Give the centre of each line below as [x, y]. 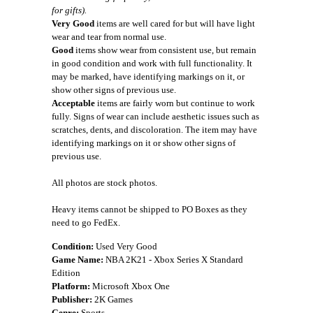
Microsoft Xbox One [131, 286]
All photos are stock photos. [104, 183]
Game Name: [79, 260]
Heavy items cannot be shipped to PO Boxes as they [150, 210]
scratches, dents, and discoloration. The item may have [154, 130]
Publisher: [73, 300]
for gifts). [69, 10]
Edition [66, 273]
